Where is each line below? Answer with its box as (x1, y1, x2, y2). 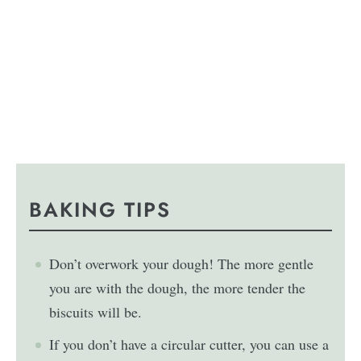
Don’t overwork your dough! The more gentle (49, 254, 314, 274)
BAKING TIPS (29, 194, 171, 224)
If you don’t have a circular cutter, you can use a (49, 334, 330, 355)
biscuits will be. (49, 302, 143, 322)
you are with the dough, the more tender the (49, 278, 306, 298)
